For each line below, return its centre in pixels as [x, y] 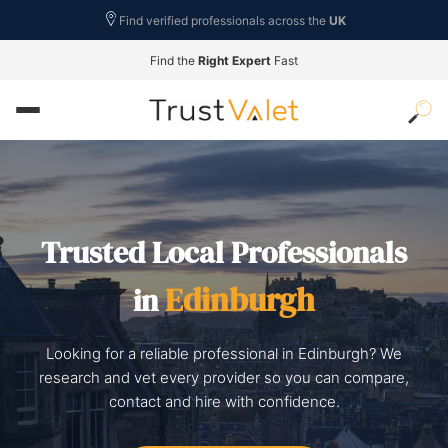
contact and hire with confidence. [224, 401]
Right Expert [234, 60]
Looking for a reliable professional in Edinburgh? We [224, 353]
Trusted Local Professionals [224, 252]
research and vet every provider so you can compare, [224, 377]
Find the [174, 60]
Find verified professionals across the [223, 20]
